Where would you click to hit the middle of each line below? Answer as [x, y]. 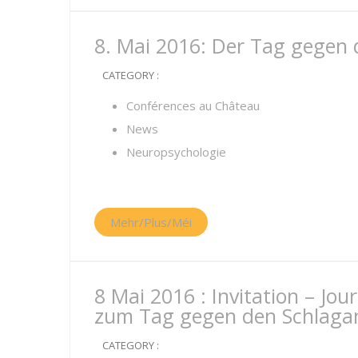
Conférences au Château [193, 105]
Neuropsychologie [176, 152]
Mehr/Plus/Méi [151, 222]
